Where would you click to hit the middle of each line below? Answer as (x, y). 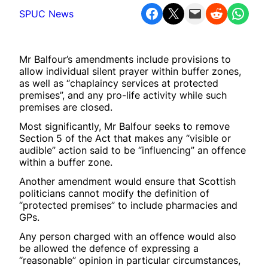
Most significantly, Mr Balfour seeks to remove (124, 126)
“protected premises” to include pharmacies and (128, 205)
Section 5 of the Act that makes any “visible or (125, 138)
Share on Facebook (148, 13)
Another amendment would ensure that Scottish (127, 181)
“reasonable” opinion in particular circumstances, (130, 260)
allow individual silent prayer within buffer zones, (130, 71)
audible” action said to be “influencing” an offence (133, 150)
